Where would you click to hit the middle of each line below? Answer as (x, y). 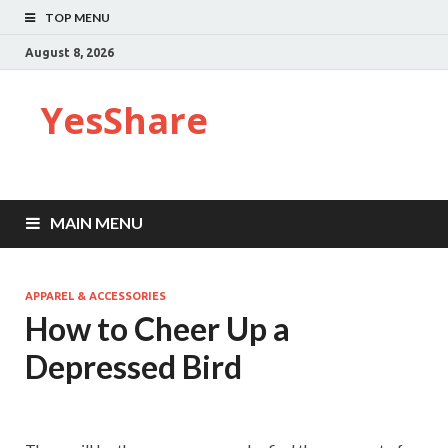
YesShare (124, 120)
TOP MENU (77, 17)
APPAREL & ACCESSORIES (95, 296)
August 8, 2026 (69, 52)
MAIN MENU (96, 222)
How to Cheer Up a (157, 328)
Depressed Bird (133, 366)
